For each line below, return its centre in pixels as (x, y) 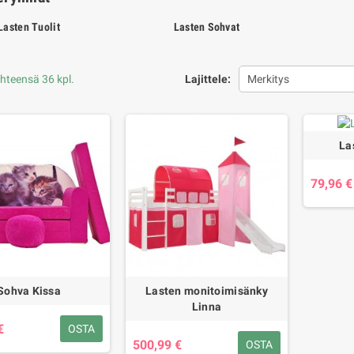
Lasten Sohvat (207, 27)
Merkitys (268, 79)
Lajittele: (207, 79)
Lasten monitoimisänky (207, 291)
